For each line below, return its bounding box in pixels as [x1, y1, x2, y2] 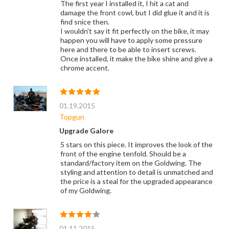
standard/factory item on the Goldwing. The [60, 158, 201, 168]
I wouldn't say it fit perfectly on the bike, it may [60, 27, 209, 36]
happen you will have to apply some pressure [60, 36, 202, 45]
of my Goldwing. [60, 186, 111, 195]
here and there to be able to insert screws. [60, 45, 196, 54]
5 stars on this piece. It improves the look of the [60, 140, 213, 149]
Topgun [59, 112, 84, 122]
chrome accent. [60, 63, 109, 73]
